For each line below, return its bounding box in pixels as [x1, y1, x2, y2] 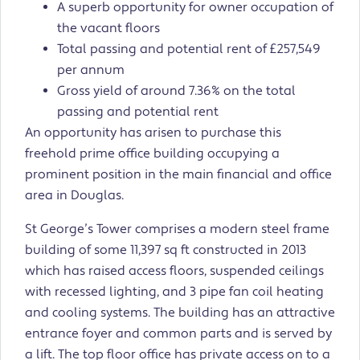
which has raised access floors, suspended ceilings [25, 263, 324, 280]
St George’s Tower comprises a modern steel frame [25, 221, 329, 238]
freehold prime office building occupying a [25, 145, 280, 162]
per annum [57, 62, 125, 79]
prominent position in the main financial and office [25, 166, 332, 183]
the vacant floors [57, 20, 160, 37]
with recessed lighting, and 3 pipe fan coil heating [25, 284, 324, 301]
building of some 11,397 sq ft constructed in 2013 [25, 242, 306, 259]
